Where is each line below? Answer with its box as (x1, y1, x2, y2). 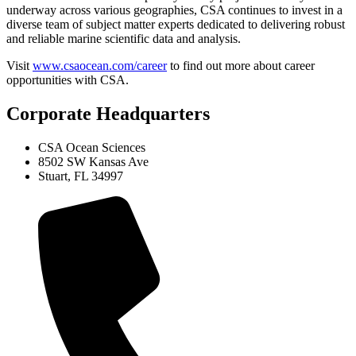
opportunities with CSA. (6, 73, 129, 87)
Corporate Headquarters (6, 103, 210, 125)
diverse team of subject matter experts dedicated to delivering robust (6, 17, 345, 32)
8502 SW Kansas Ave (38, 155, 149, 169)
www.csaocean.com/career (33, 59, 167, 73)
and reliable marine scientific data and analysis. (6, 32, 241, 46)
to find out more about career (167, 59, 315, 73)
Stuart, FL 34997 (38, 169, 123, 184)
